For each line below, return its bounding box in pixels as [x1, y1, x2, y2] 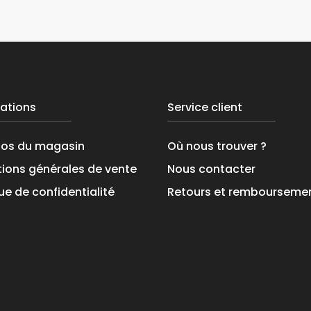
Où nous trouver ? [167, 137, 267, 154]
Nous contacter [167, 160, 256, 177]
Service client [167, 99, 243, 115]
